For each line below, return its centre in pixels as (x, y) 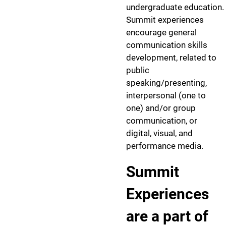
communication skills (167, 45)
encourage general (161, 32)
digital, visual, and (159, 133)
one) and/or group (161, 108)
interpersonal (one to (166, 95)
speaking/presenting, (166, 83)
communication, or (162, 121)
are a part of (167, 216)
